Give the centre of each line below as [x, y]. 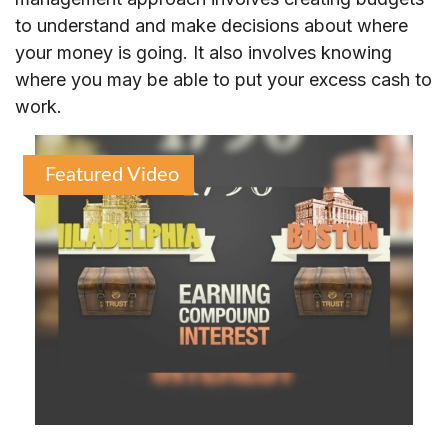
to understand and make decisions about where [211, 25]
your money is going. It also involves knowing [203, 52]
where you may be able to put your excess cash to [223, 79]
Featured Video [112, 175]
